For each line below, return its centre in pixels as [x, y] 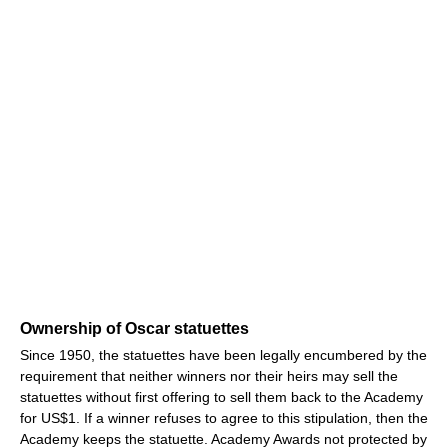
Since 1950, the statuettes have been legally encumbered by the [223, 354]
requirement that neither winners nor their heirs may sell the [209, 375]
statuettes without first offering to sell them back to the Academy [221, 396]
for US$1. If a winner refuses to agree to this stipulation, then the [224, 417]
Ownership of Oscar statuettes [134, 328]
